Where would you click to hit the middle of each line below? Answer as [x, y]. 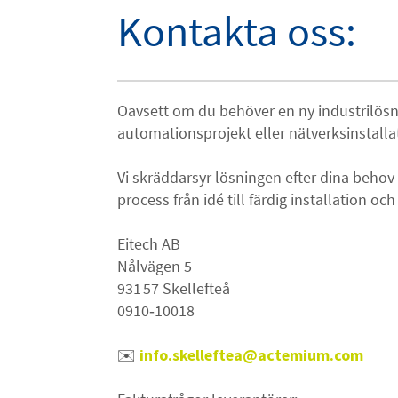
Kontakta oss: [237, 31]
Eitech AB [149, 244]
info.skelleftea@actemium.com [251, 355]
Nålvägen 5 [155, 266]
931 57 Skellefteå [174, 288]
